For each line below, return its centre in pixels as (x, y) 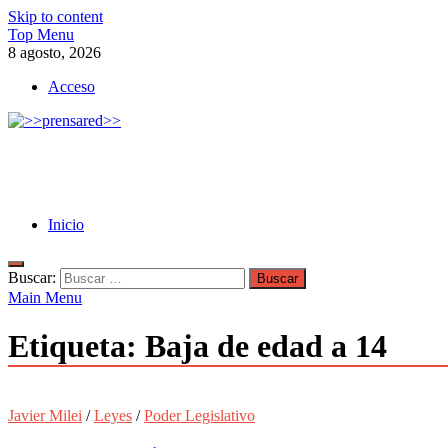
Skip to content (55, 16)
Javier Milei (45, 415)
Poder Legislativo (199, 415)
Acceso (71, 86)
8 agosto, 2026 (54, 52)
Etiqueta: (76, 346)
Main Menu (45, 297)
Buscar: (32, 277)
